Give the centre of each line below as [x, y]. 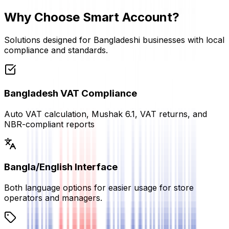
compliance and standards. [56, 50]
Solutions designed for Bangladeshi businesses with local [114, 40]
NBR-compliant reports [49, 124]
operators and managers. [53, 198]
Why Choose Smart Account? [92, 17]
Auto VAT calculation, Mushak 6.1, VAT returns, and [106, 114]
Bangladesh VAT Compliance [71, 93]
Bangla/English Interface [61, 167]
